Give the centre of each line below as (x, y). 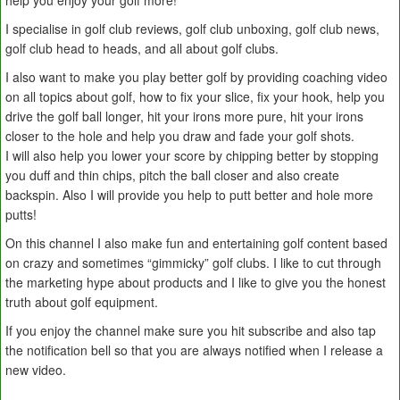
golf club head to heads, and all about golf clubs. (142, 49)
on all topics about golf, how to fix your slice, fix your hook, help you (195, 97)
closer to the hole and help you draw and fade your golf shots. (180, 136)
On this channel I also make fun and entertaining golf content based (196, 243)
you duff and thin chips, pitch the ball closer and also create (172, 175)
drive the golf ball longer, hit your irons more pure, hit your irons (184, 117)
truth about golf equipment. (82, 302)
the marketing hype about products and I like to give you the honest (196, 283)
